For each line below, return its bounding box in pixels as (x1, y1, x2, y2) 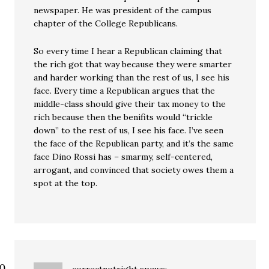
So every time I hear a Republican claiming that (34, 46, 223, 57)
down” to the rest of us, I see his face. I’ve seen (34, 125, 224, 136)
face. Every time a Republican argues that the (34, 85, 216, 97)
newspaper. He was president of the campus (34, 5, 212, 16)
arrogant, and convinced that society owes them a (34, 165, 234, 176)
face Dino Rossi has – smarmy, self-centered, (34, 151, 213, 163)
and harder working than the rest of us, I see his (34, 72, 230, 83)
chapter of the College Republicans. (34, 18, 178, 29)
